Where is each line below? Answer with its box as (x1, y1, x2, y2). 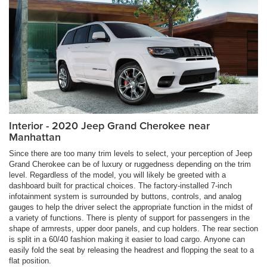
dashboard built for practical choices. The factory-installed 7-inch (9, 181, 232, 190)
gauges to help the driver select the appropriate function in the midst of (9, 202, 253, 212)
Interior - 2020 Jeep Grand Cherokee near (9, 117, 210, 133)
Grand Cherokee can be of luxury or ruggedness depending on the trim (9, 159, 251, 169)
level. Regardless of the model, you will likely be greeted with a (9, 170, 226, 179)
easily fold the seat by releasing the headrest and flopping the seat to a (9, 245, 254, 254)
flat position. (9, 256, 51, 265)
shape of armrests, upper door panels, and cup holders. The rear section (9, 223, 258, 233)
